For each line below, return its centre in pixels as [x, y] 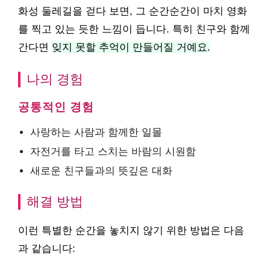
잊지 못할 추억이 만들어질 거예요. [131, 47]
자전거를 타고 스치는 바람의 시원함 [113, 152]
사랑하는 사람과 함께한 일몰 [96, 132]
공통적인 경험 [56, 107]
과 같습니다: [47, 249]
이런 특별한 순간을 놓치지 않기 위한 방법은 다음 [131, 231]
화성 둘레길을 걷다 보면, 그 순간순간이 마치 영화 [133, 11]
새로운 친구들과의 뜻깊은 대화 [101, 171]
